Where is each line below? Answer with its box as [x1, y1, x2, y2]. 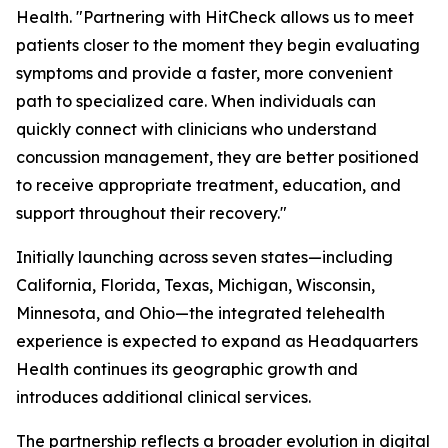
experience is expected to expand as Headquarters [16, 331, 418, 352]
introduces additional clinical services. [16, 387, 311, 408]
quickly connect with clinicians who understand [16, 119, 377, 140]
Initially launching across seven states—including [16, 247, 393, 268]
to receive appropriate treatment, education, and [16, 175, 401, 196]
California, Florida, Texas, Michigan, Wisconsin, [16, 275, 375, 296]
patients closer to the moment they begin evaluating [16, 35, 420, 56]
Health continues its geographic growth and [16, 359, 358, 380]
